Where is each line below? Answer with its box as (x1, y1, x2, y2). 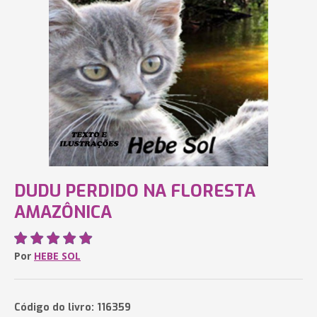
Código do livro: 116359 (14, 301, 131, 314)
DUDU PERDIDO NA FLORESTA (14, 180, 255, 202)
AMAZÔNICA (14, 201, 112, 224)
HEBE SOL (34, 249, 81, 263)
